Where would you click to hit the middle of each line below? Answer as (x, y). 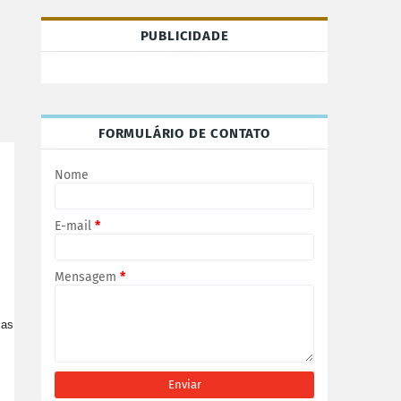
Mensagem (87, 277)
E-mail (75, 226)
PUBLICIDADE (184, 36)
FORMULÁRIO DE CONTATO (184, 133)
